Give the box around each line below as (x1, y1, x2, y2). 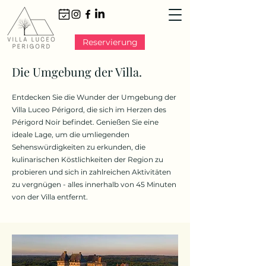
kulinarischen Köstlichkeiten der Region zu (12, 155, 163, 164)
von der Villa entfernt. (12, 192, 88, 201)
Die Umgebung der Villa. (12, 64, 142, 80)
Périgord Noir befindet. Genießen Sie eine (12, 118, 159, 126)
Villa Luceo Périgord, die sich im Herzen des (12, 105, 166, 114)
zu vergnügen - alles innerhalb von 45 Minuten (12, 180, 176, 189)
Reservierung (82, 37, 138, 47)
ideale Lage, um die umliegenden (12, 130, 129, 139)
